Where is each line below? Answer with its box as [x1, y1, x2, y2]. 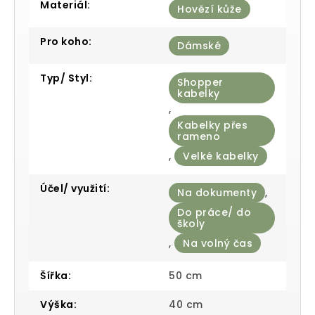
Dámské [177, 38, 221, 53]
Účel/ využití [40, 181, 107, 195]
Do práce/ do [177, 205, 251, 219]
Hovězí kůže [177, 1, 242, 16]
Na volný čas [183, 236, 252, 250]
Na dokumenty [177, 185, 257, 200]
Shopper [177, 75, 224, 89]
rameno [177, 129, 220, 143]
